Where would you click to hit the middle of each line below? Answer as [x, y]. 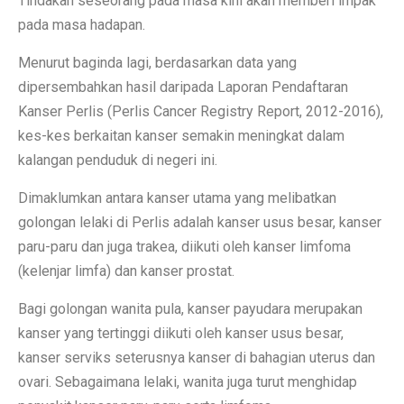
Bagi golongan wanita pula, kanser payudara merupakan [190, 308]
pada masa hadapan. [82, 24]
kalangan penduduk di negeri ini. [118, 160]
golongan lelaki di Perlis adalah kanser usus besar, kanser [200, 222]
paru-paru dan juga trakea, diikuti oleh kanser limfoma [184, 246]
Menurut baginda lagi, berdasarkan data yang [157, 62]
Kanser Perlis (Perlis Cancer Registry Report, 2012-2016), [201, 111]
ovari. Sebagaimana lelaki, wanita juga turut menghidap [188, 381]
